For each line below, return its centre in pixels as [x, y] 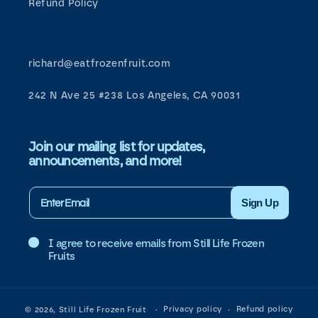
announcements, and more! [105, 161]
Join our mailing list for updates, [117, 147]
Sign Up [260, 202]
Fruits [62, 256]
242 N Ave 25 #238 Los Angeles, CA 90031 [135, 95]
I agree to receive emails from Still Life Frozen [157, 243]
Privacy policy [193, 309]
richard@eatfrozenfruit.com [100, 64]
